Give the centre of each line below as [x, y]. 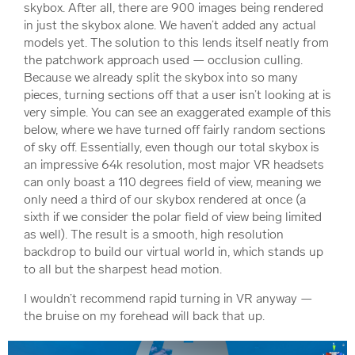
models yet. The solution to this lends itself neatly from [176, 42]
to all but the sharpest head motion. [123, 269]
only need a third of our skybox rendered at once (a [165, 199]
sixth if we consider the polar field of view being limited [173, 216]
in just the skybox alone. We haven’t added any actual [170, 25]
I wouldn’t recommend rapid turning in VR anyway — [168, 298]
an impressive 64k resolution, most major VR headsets [174, 164]
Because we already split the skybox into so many [161, 77]
